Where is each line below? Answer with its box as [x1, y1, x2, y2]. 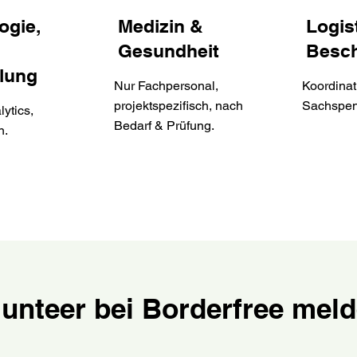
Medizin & [118, 14, 204, 37]
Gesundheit [118, 39, 220, 61]
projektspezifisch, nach [113, 97, 243, 113]
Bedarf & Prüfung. [113, 117, 214, 133]
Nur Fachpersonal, [113, 77, 218, 93]
